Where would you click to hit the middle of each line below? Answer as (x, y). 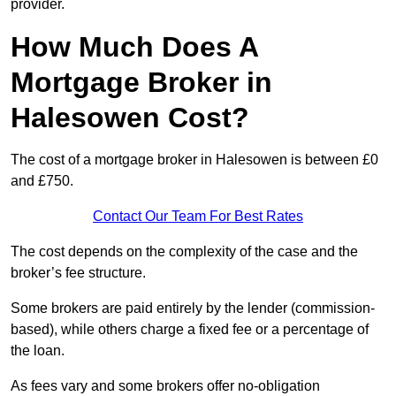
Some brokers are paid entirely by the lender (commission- (193, 308)
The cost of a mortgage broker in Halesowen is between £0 (194, 160)
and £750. (42, 181)
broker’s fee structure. (78, 273)
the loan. (38, 351)
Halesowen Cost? (130, 118)
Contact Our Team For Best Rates (198, 217)
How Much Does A (134, 47)
